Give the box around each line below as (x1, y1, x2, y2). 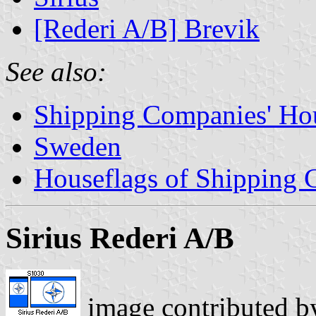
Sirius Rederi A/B (6, 221, 234, 255)
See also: (6, 56, 107, 87)
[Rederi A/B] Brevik (34, 13, 260, 44)
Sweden (34, 130, 121, 162)
